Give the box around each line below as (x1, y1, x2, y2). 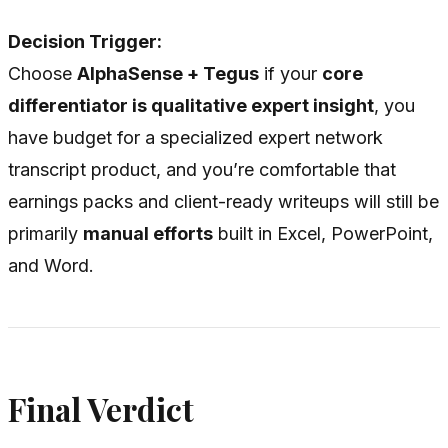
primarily (8, 222, 83, 244)
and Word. (8, 254, 94, 276)
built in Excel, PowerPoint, (213, 222, 433, 244)
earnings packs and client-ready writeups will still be (8, 190, 439, 212)
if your (259, 62, 322, 84)
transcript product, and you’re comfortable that (8, 158, 396, 180)
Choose (8, 62, 77, 84)
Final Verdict (8, 387, 194, 430)
